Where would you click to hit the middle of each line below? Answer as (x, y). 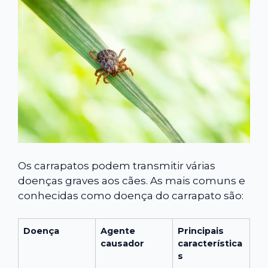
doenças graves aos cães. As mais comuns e (132, 180)
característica (210, 244)
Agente (118, 231)
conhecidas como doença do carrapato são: (131, 195)
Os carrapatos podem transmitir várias (117, 165)
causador (122, 244)
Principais (201, 231)
